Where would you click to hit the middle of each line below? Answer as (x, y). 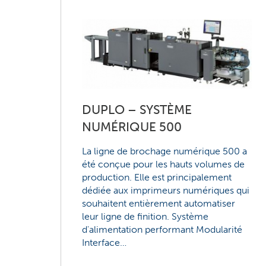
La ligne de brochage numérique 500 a (165, 151)
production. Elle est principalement (157, 177)
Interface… (104, 242)
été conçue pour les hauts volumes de (164, 164)
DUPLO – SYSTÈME (137, 109)
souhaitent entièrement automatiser (159, 203)
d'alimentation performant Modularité (162, 229)
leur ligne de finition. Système (145, 216)
